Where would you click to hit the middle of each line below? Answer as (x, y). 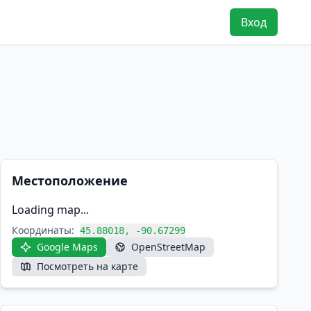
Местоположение (70, 180)
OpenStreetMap (168, 247)
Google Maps (67, 247)
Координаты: (43, 230)
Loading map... (50, 210)
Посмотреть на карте (87, 266)
